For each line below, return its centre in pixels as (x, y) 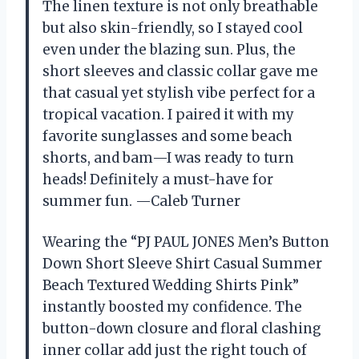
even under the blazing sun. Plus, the (169, 50)
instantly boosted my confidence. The (172, 307)
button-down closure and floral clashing (182, 329)
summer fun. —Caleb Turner (141, 202)
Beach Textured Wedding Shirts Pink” (171, 286)
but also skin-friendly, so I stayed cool (173, 28)
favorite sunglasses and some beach (167, 137)
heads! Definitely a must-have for (158, 180)
